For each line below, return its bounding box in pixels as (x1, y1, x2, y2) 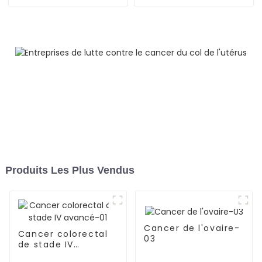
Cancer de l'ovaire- (143, 222, 240, 235)
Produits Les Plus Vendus (5, 164, 135, 177)
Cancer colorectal (18, 228, 108, 240)
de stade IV (18, 239, 74, 251)
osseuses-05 (166, 8, 222, 18)
